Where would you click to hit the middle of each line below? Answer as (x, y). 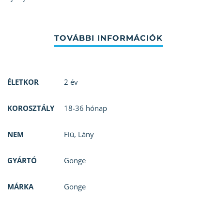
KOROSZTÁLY (31, 108)
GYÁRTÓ (22, 161)
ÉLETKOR (23, 82)
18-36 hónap (85, 108)
